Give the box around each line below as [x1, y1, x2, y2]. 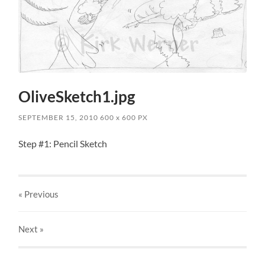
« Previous [18, 188, 59, 199]
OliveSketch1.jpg [18, 86, 135, 106]
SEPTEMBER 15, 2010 [18, 112, 99, 122]
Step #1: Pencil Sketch [18, 137, 108, 149]
